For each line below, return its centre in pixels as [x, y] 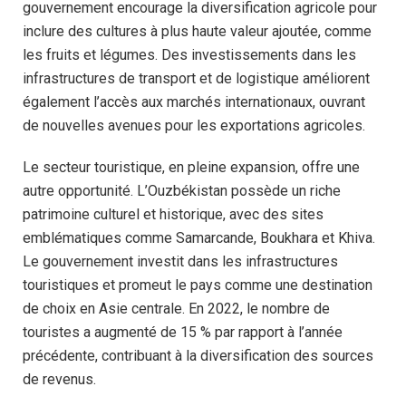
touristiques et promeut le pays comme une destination [198, 285]
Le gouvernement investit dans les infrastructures [180, 262]
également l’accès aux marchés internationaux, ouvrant [194, 101]
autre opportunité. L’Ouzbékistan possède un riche [182, 191]
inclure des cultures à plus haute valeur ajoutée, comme [197, 31]
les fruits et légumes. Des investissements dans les [189, 54]
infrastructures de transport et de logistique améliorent [196, 78]
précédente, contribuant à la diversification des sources [198, 356]
